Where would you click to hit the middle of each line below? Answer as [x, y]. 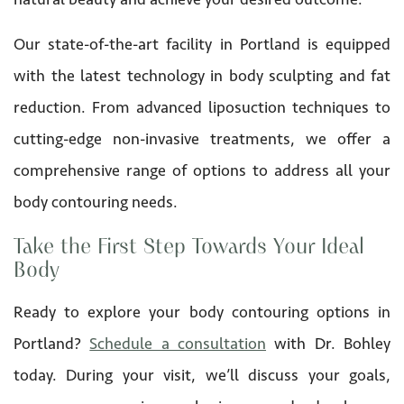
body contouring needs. [96, 202]
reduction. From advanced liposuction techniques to [202, 107]
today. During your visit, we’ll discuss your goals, [202, 375]
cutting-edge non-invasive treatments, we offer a [202, 138]
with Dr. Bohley [329, 343]
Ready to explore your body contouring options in [202, 312]
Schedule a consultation [178, 343]
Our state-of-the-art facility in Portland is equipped [202, 44]
